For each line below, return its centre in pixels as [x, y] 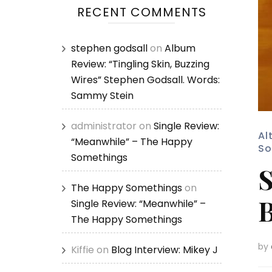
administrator [104, 126]
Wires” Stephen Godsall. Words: [145, 80]
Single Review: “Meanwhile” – [138, 204]
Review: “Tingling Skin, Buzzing [140, 64]
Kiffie [83, 250]
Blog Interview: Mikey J [165, 250]
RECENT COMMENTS [141, 12]
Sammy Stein [102, 96]
